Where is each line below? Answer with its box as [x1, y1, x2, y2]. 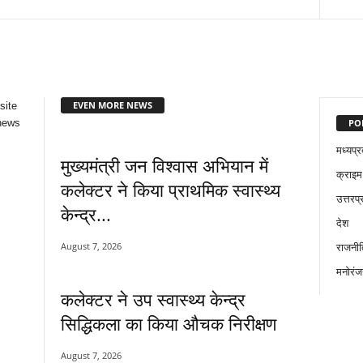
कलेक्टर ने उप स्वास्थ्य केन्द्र [60, 286, 246, 311]
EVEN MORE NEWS [72, 98, 152, 111]
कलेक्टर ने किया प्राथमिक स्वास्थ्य [60, 177, 280, 202]
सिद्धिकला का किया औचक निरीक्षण [60, 310, 276, 335]
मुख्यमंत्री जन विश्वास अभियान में [60, 152, 268, 177]
